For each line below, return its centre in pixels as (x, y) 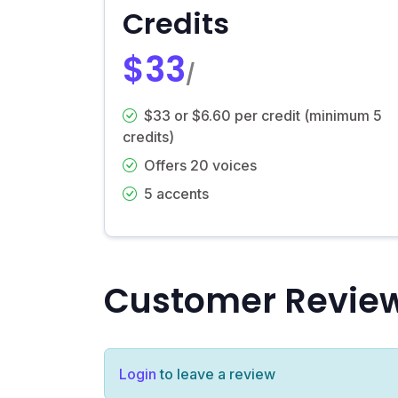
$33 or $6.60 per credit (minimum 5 (263, 115)
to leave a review (216, 374)
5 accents (176, 193)
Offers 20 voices (200, 165)
